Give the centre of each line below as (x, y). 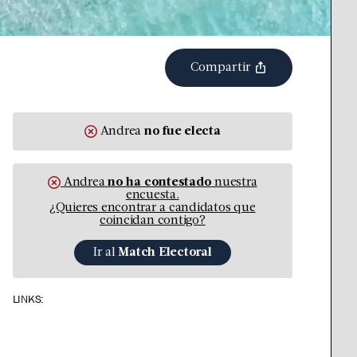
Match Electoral (165, 252)
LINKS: (28, 298)
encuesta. (152, 195)
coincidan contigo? (152, 220)
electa (202, 131)
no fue (164, 131)
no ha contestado (160, 182)
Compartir (222, 67)
